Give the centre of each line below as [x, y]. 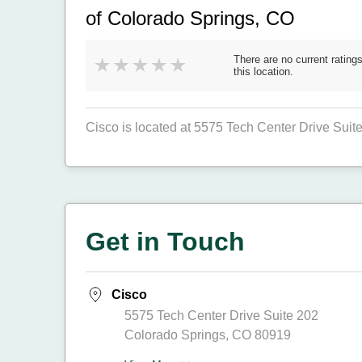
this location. [263, 72]
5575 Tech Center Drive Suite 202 [221, 316]
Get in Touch [165, 242]
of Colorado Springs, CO [190, 18]
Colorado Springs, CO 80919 [208, 335]
